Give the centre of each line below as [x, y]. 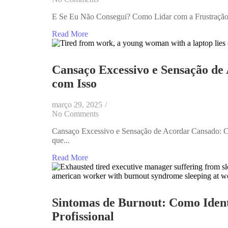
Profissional [83, 217]
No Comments [75, 114]
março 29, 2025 [77, 105]
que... [61, 140]
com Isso [74, 83]
